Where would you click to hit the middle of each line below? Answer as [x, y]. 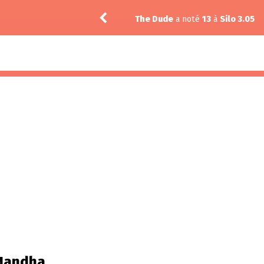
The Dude [154, 19]
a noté [188, 19]
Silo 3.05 [237, 19]
